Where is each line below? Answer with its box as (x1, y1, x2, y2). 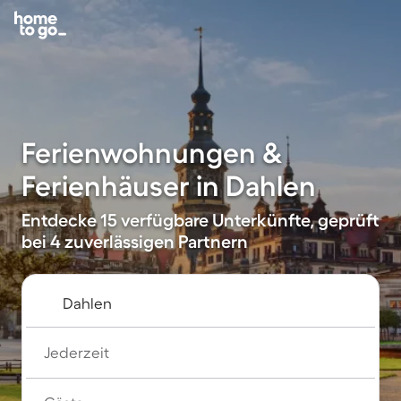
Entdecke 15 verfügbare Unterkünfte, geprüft (21, 210, 380, 230)
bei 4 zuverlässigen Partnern (21, 232, 248, 252)
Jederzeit (44, 344, 109, 361)
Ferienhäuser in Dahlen (21, 170, 316, 201)
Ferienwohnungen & (21, 137, 283, 168)
